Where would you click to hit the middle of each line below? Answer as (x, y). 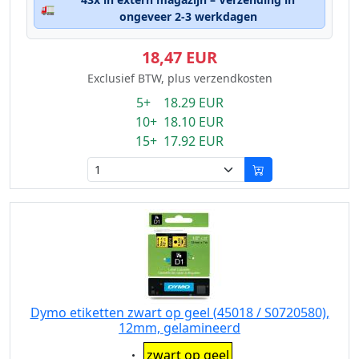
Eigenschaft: (163, 348)
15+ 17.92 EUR (179, 141)
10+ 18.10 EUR (179, 122)
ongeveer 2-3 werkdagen (188, 16)
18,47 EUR (179, 57)
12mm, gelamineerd (179, 328)
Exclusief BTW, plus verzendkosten (179, 78)
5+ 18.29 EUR (179, 103)
